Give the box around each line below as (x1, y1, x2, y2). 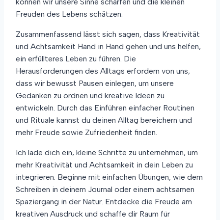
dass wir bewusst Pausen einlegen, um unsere (16, 79, 174, 88)
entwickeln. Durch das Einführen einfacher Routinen (16, 103, 194, 113)
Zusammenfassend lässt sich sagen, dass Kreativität (16, 29, 200, 39)
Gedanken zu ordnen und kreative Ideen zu (16, 91, 165, 101)
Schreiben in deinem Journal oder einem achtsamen (16, 185, 194, 194)
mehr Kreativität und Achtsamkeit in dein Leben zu (16, 160, 193, 170)
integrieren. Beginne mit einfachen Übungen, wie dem (16, 172, 203, 182)
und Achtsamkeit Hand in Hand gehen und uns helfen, (16, 42, 201, 52)
